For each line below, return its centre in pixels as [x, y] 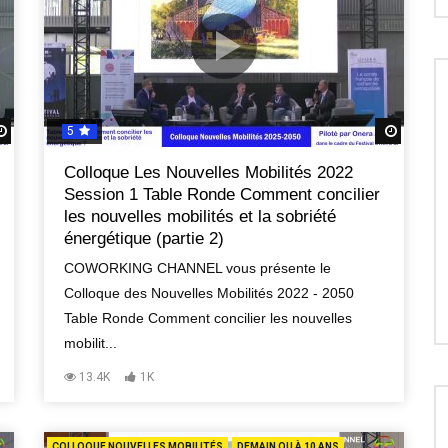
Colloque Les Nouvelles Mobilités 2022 [208, 172]
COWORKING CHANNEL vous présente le [197, 268]
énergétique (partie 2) [144, 238]
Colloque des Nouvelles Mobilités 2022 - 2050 [209, 293]
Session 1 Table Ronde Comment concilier [222, 194]
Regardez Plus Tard [71, 131]
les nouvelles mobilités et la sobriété [200, 216]
